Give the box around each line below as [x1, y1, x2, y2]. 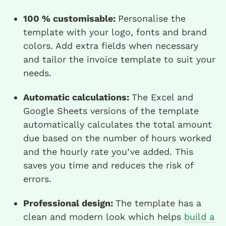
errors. [23, 174, 51, 185]
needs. [23, 68, 51, 79]
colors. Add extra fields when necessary [23, 40, 198, 51]
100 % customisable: [23, 13, 118, 24]
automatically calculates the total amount [23, 119, 212, 130]
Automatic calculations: [23, 92, 132, 103]
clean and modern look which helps [23, 211, 184, 222]
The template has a [116, 198, 201, 209]
